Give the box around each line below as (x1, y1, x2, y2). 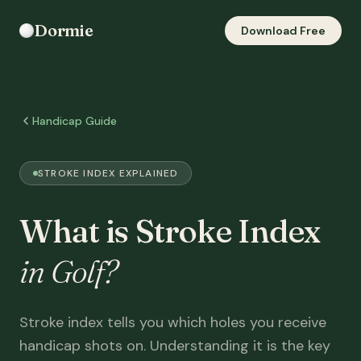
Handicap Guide (32, 114, 117, 128)
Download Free (241, 23, 326, 38)
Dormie (34, 20, 93, 40)
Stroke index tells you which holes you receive (19, 313, 326, 332)
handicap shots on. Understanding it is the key (19, 336, 330, 355)
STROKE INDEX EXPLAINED (38, 167, 179, 180)
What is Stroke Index (19, 211, 320, 251)
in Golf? (19, 251, 118, 291)
